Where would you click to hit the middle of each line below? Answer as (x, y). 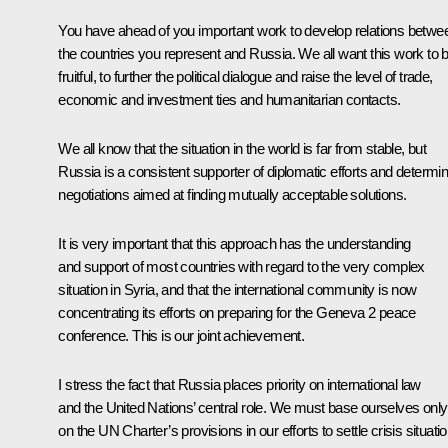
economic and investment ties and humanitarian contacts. (231, 99)
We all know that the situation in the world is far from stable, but (242, 148)
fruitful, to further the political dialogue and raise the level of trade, (245, 76)
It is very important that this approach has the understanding (234, 243)
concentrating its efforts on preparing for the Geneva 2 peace (237, 312)
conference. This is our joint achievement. (183, 335)
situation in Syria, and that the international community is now (237, 289)
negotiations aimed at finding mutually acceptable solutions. (232, 194)
